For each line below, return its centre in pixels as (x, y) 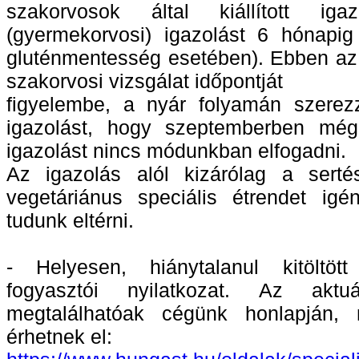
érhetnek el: (59, 337)
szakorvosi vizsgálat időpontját (145, 81)
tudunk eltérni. (70, 221)
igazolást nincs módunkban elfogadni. (176, 151)
